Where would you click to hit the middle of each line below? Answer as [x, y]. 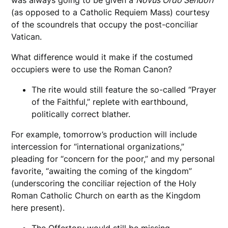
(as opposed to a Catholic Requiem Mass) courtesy [111, 12]
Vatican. [28, 36]
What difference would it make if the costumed [102, 57]
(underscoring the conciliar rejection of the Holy [104, 183]
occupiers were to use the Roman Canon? [92, 69]
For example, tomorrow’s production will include [104, 134]
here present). [39, 207]
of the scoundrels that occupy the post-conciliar [105, 24]
